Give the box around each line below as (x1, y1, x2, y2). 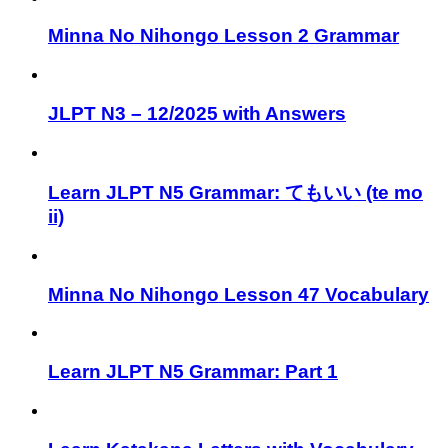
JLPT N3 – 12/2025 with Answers (48, 102, 346, 124)
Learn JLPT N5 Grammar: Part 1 (48, 361, 338, 383)
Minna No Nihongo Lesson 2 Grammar (48, 25, 399, 47)
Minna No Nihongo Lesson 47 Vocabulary (48, 283, 429, 305)
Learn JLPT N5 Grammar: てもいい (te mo (48, 182, 423, 204)
